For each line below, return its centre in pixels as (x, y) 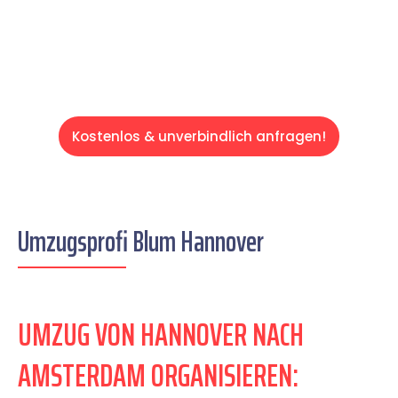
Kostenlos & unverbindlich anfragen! (199, 137)
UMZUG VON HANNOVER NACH (161, 335)
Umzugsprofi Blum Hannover (141, 242)
